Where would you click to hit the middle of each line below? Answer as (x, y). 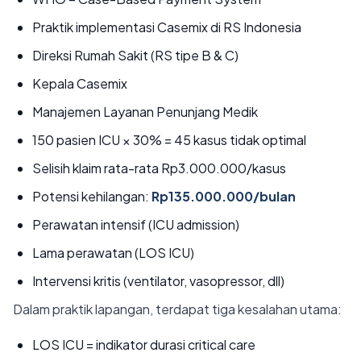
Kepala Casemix (80, 83)
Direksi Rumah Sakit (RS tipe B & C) (135, 55)
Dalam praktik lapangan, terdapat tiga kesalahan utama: (177, 309)
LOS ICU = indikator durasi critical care (144, 344)
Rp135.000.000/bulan (224, 196)
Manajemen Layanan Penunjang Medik (145, 112)
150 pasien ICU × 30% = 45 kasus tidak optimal (169, 140)
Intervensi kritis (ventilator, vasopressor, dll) (158, 281)
